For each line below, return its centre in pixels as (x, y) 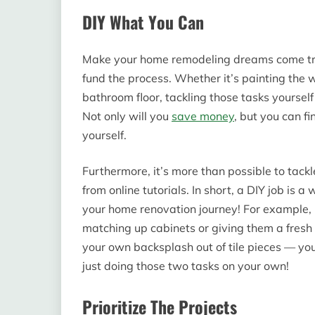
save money (203, 116)
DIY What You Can (143, 21)
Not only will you (127, 116)
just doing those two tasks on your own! (186, 265)
